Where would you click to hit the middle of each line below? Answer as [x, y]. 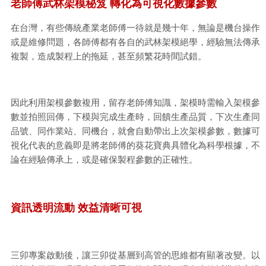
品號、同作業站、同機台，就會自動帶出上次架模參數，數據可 [135, 132]
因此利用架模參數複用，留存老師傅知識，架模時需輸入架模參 [135, 103]
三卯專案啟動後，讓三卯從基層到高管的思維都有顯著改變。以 [135, 256]
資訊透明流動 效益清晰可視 [76, 208]
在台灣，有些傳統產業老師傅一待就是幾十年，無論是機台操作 [135, 28]
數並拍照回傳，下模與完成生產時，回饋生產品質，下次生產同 [135, 117]
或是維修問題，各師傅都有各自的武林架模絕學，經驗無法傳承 [135, 42]
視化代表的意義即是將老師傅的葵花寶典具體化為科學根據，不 [135, 146]
